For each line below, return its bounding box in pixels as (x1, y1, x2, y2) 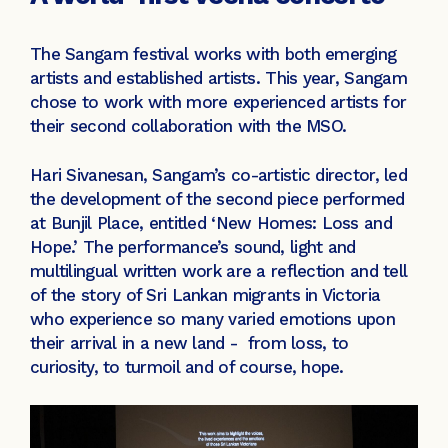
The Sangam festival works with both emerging (30, 43, 397, 64)
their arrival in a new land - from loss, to (30, 333, 349, 354)
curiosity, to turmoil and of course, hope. (30, 357, 350, 378)
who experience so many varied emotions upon (30, 309, 396, 330)
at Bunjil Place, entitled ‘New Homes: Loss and (30, 213, 392, 234)
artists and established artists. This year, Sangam (30, 67, 407, 88)
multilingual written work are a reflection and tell (30, 261, 408, 282)
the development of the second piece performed (30, 189, 405, 210)
